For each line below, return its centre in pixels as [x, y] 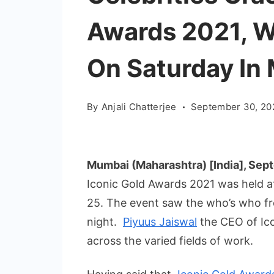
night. [105, 222]
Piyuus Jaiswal [160, 222]
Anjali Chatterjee [139, 107]
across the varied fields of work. [170, 241]
